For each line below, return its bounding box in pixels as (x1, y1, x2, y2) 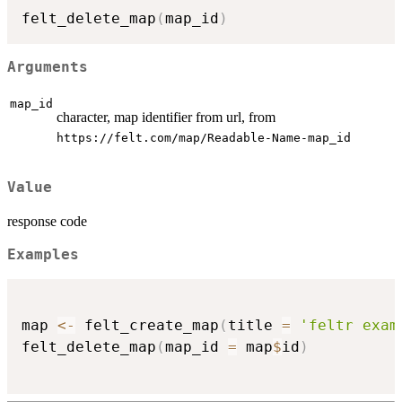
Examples (7, 247, 79, 264)
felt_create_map (75, 316, 219, 334)
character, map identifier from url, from (57, 109, 275, 126)
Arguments (7, 58, 88, 75)
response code (7, 214, 87, 230)
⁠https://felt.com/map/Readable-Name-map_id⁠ (57, 131, 351, 145)
